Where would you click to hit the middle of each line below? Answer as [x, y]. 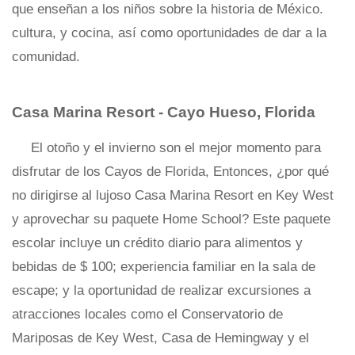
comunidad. [46, 57]
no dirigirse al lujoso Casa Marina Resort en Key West [173, 195]
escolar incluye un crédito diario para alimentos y [157, 243]
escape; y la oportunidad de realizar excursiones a [161, 290]
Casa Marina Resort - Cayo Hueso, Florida [164, 112]
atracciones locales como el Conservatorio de [147, 314]
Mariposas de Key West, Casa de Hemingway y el [160, 338]
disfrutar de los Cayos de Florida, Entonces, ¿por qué [170, 172]
